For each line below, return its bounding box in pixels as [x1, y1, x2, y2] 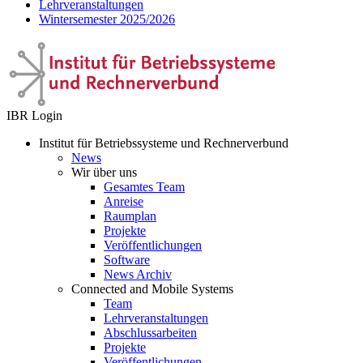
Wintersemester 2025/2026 [39, 11, 175, 26]
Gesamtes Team [104, 179, 185, 194]
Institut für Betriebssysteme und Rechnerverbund [39, 135, 288, 150]
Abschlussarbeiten [104, 325, 197, 340]
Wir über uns [71, 164, 137, 179]
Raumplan [104, 208, 156, 223]
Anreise [104, 194, 143, 208]
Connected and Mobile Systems [71, 281, 233, 296]
